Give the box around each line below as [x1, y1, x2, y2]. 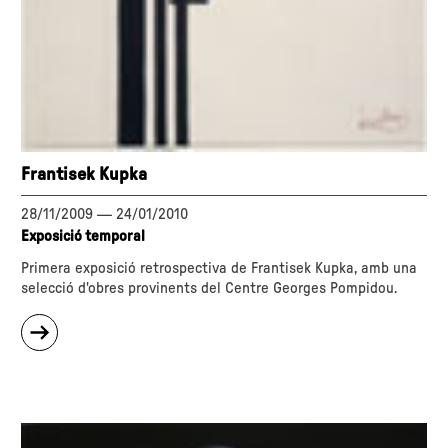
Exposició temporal [21, 228, 146, 244]
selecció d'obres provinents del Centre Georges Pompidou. [21, 280, 398, 296]
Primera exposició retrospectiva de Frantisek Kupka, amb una [21, 260, 418, 276]
